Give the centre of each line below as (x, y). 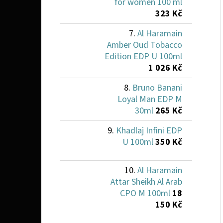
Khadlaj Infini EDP (149, 130)
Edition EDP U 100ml (143, 56)
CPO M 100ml (145, 193)
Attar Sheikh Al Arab (146, 182)
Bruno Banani (157, 88)
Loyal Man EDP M (150, 99)
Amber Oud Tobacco (145, 45)
